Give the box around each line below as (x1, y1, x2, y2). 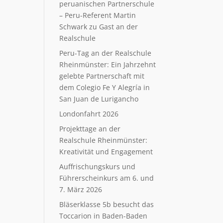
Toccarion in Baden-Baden (59, 211, 148, 221)
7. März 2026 (59, 185, 103, 194)
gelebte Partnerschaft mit (59, 71, 145, 81)
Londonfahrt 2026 (59, 109, 119, 118)
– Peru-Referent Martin (59, 10, 136, 20)
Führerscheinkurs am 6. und (59, 173, 154, 183)
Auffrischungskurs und (59, 162, 136, 171)
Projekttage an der (59, 124, 121, 133)
